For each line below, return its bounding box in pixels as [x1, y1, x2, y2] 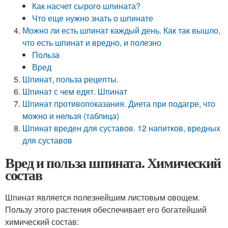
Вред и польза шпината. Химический [5, 152, 221, 173]
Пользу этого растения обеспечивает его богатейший [5, 204, 207, 215]
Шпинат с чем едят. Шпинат [22, 85, 128, 97]
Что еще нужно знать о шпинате [32, 12, 154, 24]
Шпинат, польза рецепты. [22, 73, 119, 85]
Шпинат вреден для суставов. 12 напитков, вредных [22, 122, 221, 134]
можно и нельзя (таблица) [22, 110, 120, 122]
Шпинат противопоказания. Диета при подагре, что [22, 98, 216, 109]
